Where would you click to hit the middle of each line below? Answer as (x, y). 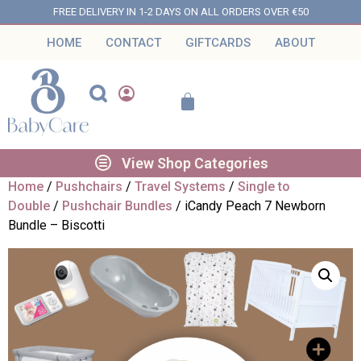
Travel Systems (180, 186)
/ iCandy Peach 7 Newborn (249, 205)
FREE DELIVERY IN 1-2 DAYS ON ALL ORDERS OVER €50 (180, 12)
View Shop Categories (195, 163)
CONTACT (133, 43)
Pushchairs (89, 186)
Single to (264, 186)
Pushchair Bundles (117, 205)
